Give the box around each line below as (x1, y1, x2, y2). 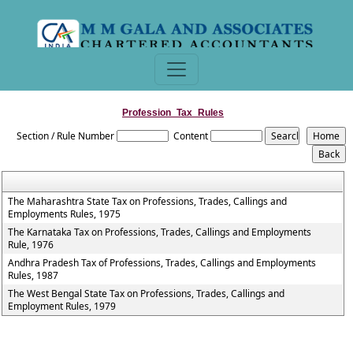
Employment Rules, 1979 (8, 299, 117, 313)
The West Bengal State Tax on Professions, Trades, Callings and (8, 287, 285, 300)
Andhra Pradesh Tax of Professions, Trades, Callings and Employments (8, 256, 317, 269)
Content (173, 129, 209, 143)
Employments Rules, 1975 (8, 207, 121, 221)
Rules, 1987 (8, 269, 59, 282)
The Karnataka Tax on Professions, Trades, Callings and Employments (8, 225, 312, 239)
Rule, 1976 (8, 238, 54, 251)
